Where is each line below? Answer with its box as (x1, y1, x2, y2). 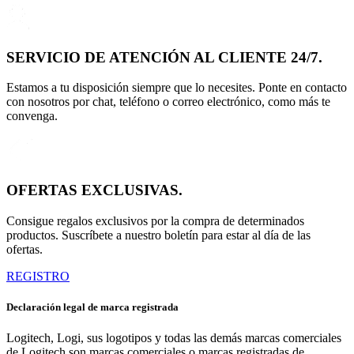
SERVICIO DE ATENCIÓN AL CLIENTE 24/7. (6, 48, 322, 66)
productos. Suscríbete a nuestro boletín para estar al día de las (6, 228, 311, 242)
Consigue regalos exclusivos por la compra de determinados (6, 213, 304, 228)
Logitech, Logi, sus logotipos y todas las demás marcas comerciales (6, 331, 341, 345)
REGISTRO (6, 269, 70, 283)
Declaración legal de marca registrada (6, 300, 179, 313)
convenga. (6, 109, 58, 123)
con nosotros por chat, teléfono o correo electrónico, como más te (6, 95, 330, 109)
